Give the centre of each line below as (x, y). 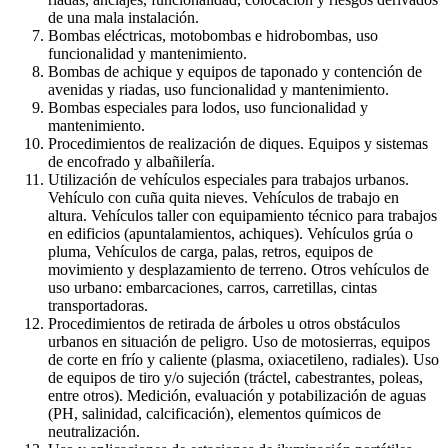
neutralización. (94, 431)
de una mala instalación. (123, 17)
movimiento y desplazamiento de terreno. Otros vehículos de (238, 269)
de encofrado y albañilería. (131, 161)
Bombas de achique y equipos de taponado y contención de (235, 71)
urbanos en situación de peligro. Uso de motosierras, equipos (239, 341)
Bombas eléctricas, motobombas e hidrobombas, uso (213, 35)
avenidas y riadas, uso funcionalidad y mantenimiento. (218, 89)
